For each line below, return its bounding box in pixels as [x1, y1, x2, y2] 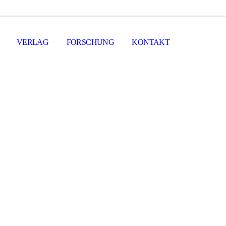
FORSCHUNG [66, 38, 114, 46]
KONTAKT [132, 38, 169, 46]
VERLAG [16, 38, 48, 46]
